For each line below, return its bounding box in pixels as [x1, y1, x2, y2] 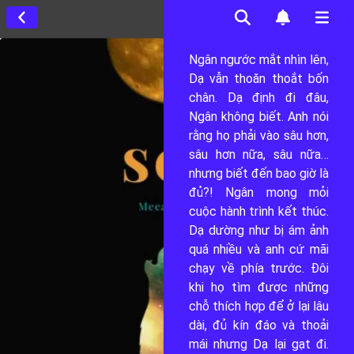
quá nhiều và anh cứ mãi [188, 242, 329, 257]
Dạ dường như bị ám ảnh [188, 223, 329, 238]
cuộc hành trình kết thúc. [188, 204, 329, 219]
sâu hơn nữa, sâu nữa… [188, 147, 329, 162]
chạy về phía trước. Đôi [188, 261, 329, 276]
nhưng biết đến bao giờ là [188, 166, 329, 181]
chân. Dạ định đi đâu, [188, 90, 329, 105]
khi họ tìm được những [188, 280, 329, 295]
